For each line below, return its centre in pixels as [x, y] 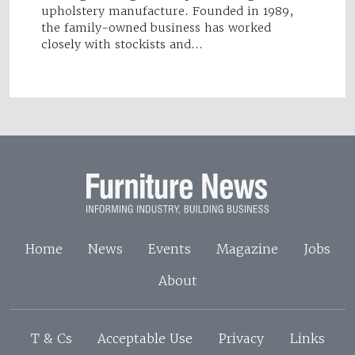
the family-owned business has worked [156, 28]
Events [170, 248]
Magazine [247, 248]
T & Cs [51, 338]
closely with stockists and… [122, 45]
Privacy [240, 338]
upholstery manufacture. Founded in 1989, [167, 11]
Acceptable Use [145, 338]
